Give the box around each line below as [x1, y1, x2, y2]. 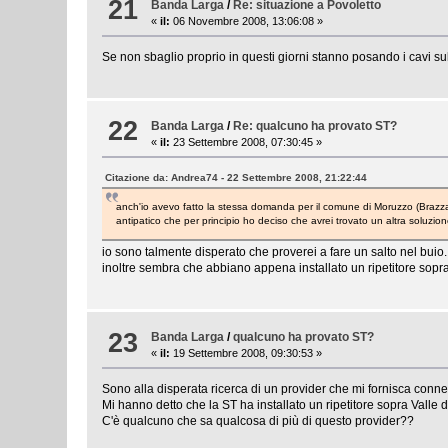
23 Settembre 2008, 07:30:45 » [170, 135, 323, 148]
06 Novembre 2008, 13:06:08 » [170, 14, 324, 27]
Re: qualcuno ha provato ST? [233, 118, 398, 133]
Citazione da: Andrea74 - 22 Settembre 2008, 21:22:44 [105, 171, 368, 183]
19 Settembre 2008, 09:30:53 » [170, 347, 323, 360]
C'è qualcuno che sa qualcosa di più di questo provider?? [102, 414, 415, 429]
